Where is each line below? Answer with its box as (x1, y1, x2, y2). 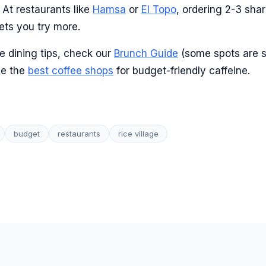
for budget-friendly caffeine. (113, 65, 250, 77)
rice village (118, 129, 159, 138)
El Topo (141, 4, 176, 15)
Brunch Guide (114, 47, 178, 59)
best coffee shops (28, 65, 113, 77)
